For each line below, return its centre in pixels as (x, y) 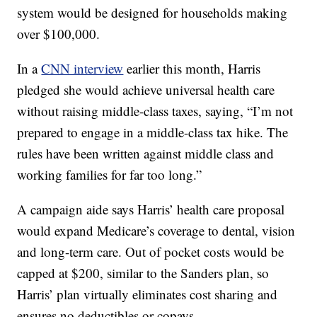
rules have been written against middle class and (146, 153)
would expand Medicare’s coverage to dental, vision (156, 230)
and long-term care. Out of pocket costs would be (151, 252)
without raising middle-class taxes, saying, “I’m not (155, 111)
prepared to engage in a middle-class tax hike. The (153, 132)
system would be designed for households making (152, 12)
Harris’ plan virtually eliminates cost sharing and (148, 294)
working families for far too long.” (110, 174)
